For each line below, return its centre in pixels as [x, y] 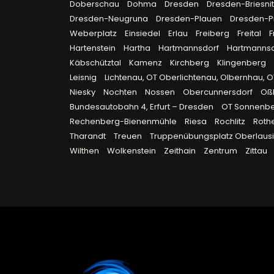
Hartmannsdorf [190, 48]
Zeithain [181, 151]
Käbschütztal [96, 63]
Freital [250, 34]
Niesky [83, 92]
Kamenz [146, 63]
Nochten [121, 92]
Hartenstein [94, 48]
